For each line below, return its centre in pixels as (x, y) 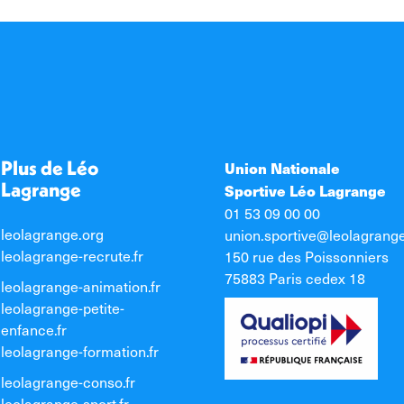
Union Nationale (282, 168)
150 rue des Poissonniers (307, 256)
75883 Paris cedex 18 (295, 278)
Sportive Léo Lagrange (305, 191)
